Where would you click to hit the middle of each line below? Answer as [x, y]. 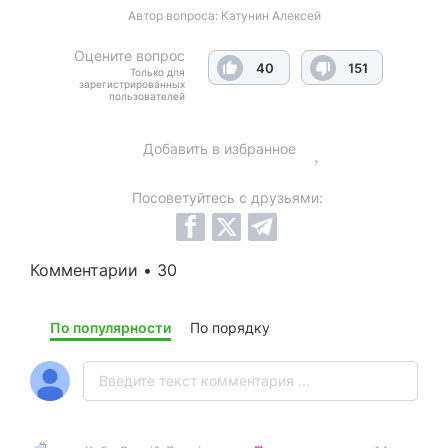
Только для [157, 71]
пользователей [147, 95]
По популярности [110, 327]
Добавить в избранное [219, 148]
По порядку [230, 327]
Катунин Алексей [270, 15]
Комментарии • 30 [103, 269]
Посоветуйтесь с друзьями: [227, 197]
